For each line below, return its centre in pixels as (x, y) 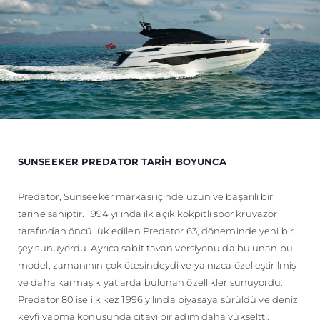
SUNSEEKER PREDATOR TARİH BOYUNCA (122, 161)
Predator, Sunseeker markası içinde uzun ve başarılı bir (146, 196)
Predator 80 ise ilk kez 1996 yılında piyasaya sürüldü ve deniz (158, 299)
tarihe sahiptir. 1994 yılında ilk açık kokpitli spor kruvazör (148, 213)
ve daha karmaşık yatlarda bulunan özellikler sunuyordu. (151, 282)
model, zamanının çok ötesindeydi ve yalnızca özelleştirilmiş (157, 265)
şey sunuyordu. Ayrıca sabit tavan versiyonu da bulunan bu (155, 247)
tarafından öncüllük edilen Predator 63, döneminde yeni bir (156, 230)
